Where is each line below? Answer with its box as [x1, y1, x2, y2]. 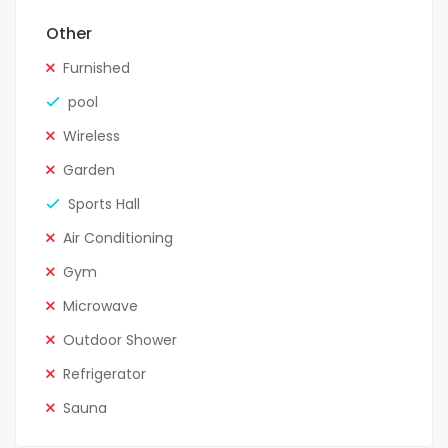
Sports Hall [68, 194, 140, 215]
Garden [63, 160, 115, 181]
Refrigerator [63, 364, 146, 385]
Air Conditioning [63, 228, 173, 249]
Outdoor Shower [63, 330, 177, 351]
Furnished [63, 58, 130, 79]
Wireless [63, 126, 120, 147]
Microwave [63, 296, 138, 317]
